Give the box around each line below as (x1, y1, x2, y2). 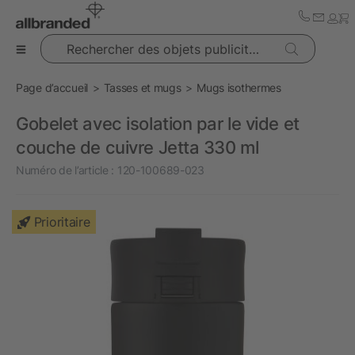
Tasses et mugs (103, 81, 181, 94)
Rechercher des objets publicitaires (39, 35, 215, 48)
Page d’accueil (16, 81, 89, 94)
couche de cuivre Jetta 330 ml (16, 137, 259, 158)
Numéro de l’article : (16, 163, 115, 177)
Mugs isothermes (197, 81, 281, 94)
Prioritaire (33, 214, 90, 230)
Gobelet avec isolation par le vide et (16, 113, 300, 134)
